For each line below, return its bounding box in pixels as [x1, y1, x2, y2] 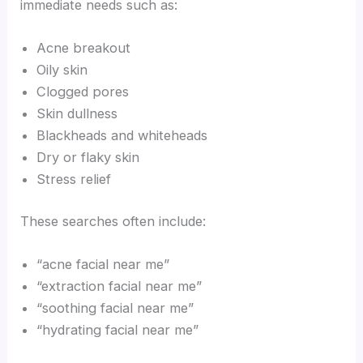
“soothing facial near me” [36, 300, 194, 317]
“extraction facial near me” [36, 278, 203, 295]
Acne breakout [36, 40, 131, 57]
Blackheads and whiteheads [36, 127, 208, 144]
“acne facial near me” [36, 256, 170, 273]
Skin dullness [36, 105, 118, 122]
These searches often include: [20, 212, 207, 229]
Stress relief [36, 171, 112, 188]
